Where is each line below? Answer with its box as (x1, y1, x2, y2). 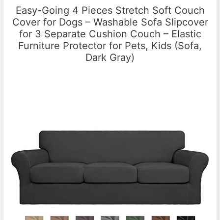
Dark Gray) (85, 51, 135, 63)
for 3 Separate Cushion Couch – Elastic (19, 27, 201, 40)
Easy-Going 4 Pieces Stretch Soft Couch (15, 4, 205, 16)
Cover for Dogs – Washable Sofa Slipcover (12, 16, 208, 28)
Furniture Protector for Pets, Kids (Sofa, (18, 39, 202, 52)
